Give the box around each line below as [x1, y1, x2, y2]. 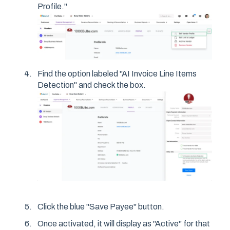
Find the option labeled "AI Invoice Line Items [37, 69, 197, 78]
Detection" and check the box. [37, 80, 146, 89]
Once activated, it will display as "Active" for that [37, 219, 210, 228]
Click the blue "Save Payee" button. [37, 202, 164, 211]
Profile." [37, 2, 67, 11]
